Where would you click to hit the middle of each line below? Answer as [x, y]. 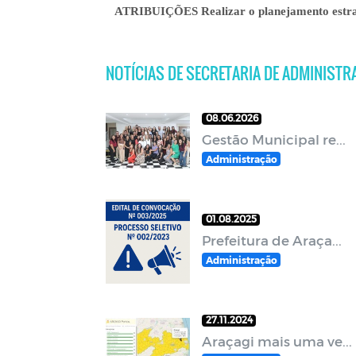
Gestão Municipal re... [273, 139]
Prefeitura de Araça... [271, 240]
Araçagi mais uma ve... [277, 341]
